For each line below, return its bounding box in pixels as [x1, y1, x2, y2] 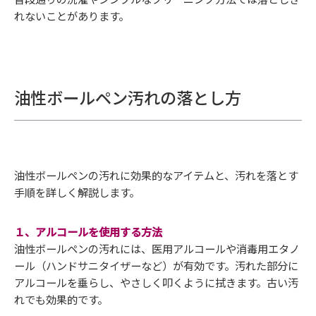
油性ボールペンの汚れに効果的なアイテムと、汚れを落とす [14, 166, 298, 183]
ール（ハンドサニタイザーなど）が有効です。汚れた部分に [14, 257, 298, 273]
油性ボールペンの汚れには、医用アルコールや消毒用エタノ [14, 240, 300, 256]
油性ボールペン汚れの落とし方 [14, 85, 241, 109]
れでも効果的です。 [14, 291, 108, 307]
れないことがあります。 [14, 7, 129, 23]
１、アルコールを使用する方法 [14, 223, 162, 239]
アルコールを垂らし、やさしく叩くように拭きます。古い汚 [14, 274, 298, 290]
